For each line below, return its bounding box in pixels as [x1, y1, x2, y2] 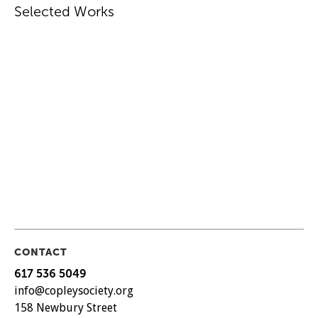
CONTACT [14, 246, 67, 258]
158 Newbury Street [14, 300, 117, 314]
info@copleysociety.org [14, 283, 133, 297]
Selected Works [14, 2, 114, 20]
